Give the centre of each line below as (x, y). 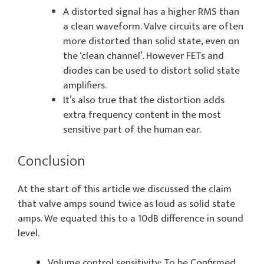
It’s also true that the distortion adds (143, 100)
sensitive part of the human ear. (132, 130)
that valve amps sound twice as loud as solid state (126, 204)
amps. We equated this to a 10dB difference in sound (131, 218)
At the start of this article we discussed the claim (125, 189)
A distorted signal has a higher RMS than (151, 12)
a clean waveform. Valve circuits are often (153, 27)
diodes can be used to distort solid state (151, 71)
